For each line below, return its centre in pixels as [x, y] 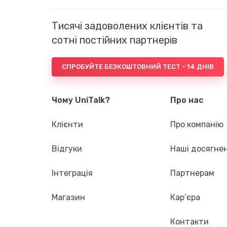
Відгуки [67, 148]
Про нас [187, 100]
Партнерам [192, 173]
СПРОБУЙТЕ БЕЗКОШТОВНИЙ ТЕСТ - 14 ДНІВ [138, 66]
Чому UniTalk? [81, 100]
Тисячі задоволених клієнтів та [127, 26]
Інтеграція [72, 173]
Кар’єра [185, 197]
